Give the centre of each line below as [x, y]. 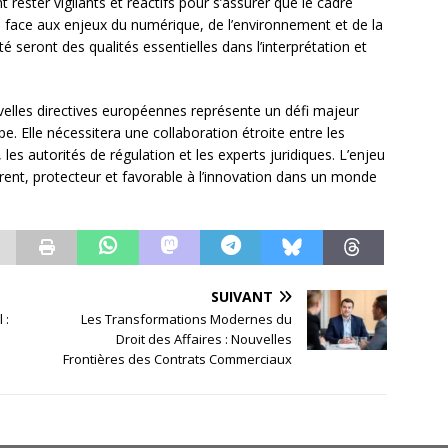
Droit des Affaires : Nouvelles [204, 339]
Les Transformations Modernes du [187, 319]
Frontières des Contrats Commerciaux [178, 359]
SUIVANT [242, 297]
